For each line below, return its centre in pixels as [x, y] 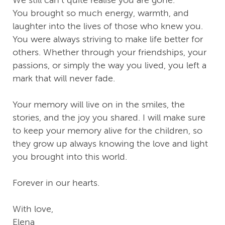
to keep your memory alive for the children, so [107, 131]
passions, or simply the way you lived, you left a [109, 66]
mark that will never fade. [64, 79]
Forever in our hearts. [56, 183]
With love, [33, 209]
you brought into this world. [70, 157]
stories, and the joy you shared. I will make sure [109, 118]
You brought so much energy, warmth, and [101, 13]
